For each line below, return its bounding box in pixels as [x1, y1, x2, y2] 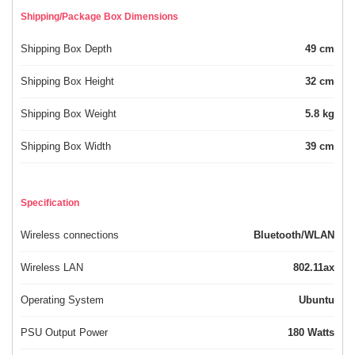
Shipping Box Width [21, 140, 111, 153]
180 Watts [307, 326, 334, 339]
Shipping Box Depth [21, 43, 112, 55]
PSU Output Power [21, 326, 108, 339]
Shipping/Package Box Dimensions [21, 11, 178, 23]
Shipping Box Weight [21, 108, 116, 120]
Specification [21, 197, 79, 209]
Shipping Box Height [21, 75, 114, 88]
